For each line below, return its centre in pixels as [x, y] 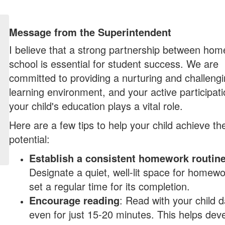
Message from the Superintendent [90, 32]
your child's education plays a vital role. [96, 106]
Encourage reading [75, 200]
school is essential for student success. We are [114, 64]
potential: [30, 139]
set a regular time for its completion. [110, 186]
